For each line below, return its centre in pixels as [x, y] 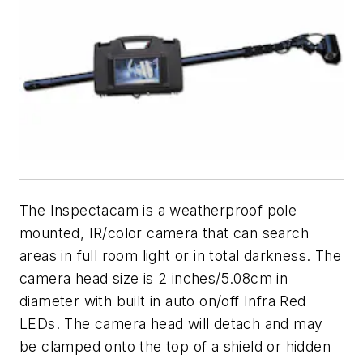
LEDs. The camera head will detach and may [171, 324]
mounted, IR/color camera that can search [164, 233]
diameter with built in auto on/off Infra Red [163, 301]
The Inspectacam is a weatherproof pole [158, 210]
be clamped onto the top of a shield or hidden [175, 346]
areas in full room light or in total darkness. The [180, 256]
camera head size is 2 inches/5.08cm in [154, 278]
